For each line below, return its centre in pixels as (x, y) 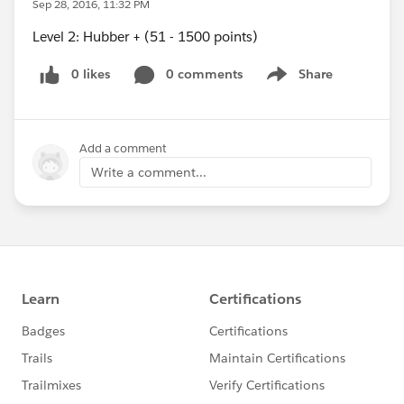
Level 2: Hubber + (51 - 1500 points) (145, 37)
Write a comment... (149, 172)
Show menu (297, 83)
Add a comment (123, 148)
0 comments (204, 74)
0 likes (91, 74)
